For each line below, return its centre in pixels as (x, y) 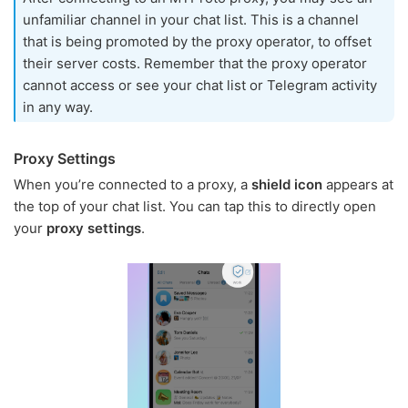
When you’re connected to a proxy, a (133, 185)
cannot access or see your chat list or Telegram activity (200, 86)
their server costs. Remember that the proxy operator (195, 64)
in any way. (58, 107)
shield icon (287, 185)
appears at (358, 185)
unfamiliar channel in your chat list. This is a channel (191, 20)
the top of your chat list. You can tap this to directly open (195, 207)
